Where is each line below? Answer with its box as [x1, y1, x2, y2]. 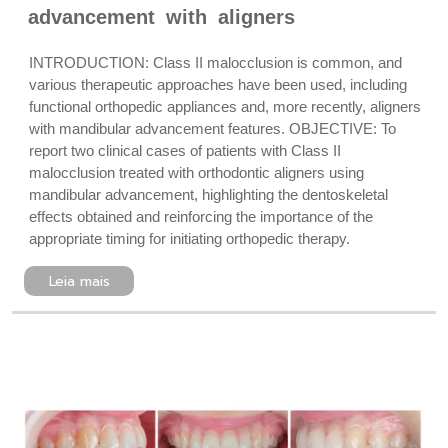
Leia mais [48, 271, 110, 292]
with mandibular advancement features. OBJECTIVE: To [29, 120, 396, 137]
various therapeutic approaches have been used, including [29, 76, 407, 93]
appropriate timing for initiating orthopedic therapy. [29, 230, 350, 247]
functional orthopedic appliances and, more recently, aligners [29, 98, 421, 115]
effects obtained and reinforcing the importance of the [29, 208, 373, 225]
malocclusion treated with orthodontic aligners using [29, 164, 364, 181]
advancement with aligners [28, 6, 295, 28]
